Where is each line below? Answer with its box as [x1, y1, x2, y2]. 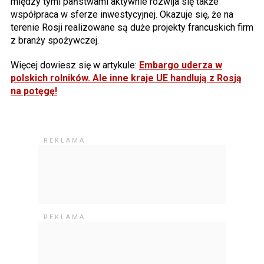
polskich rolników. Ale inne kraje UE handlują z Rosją [11, 72, 242, 84]
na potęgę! [11, 85, 57, 97]
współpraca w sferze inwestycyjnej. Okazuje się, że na [11, 8, 233, 20]
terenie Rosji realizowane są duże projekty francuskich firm [11, 21, 253, 33]
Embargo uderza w [139, 59, 222, 71]
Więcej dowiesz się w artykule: [11, 59, 139, 71]
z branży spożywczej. [11, 34, 99, 46]
